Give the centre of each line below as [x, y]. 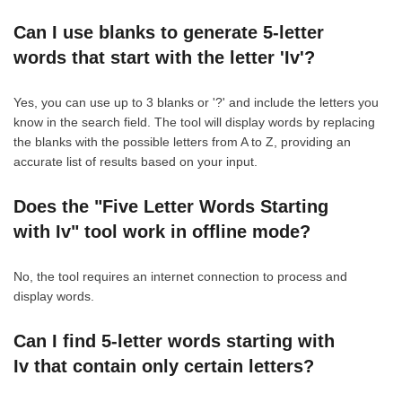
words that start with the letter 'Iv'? [164, 57]
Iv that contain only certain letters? [164, 366]
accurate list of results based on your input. [135, 161]
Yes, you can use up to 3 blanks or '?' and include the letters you [196, 102]
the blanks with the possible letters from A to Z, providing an [182, 141]
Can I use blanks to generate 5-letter [169, 32]
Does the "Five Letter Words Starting [171, 206]
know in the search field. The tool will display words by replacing [194, 122]
